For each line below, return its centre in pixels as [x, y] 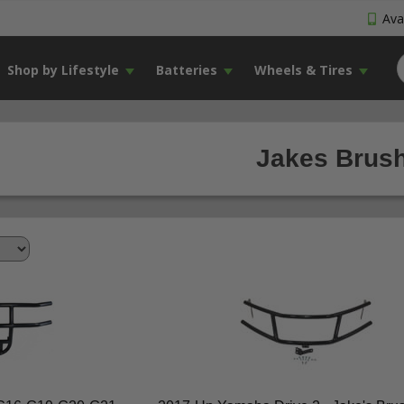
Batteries [186, 70]
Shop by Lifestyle [63, 70]
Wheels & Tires [303, 70]
